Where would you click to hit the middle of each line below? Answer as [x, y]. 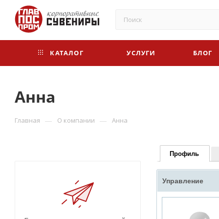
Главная [27, 120]
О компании [76, 120]
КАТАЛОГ [66, 53]
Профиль [184, 153]
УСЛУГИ [141, 53]
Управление [183, 181]
